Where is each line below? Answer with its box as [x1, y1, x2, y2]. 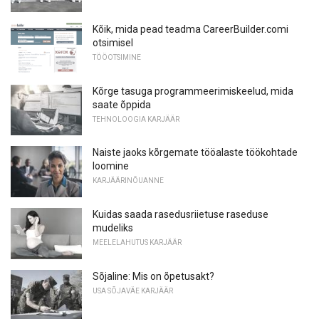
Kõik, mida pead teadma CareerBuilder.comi [93, 23, 288, 36]
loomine [93, 160, 129, 172]
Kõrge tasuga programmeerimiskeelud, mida [93, 85, 293, 97]
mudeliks [93, 222, 133, 234]
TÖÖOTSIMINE [93, 53, 141, 62]
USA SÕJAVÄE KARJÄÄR [93, 286, 173, 295]
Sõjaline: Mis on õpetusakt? [93, 270, 214, 282]
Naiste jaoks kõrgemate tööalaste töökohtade [93, 147, 298, 159]
